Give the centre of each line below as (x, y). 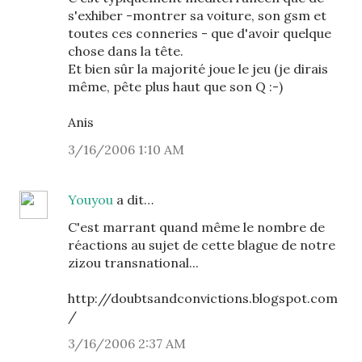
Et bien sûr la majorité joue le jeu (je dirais (198, 69)
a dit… (133, 200)
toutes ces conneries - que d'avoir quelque (200, 33)
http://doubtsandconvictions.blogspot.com (203, 298)
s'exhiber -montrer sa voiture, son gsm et (197, 15)
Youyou (90, 200)
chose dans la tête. (126, 51)
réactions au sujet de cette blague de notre (202, 245)
